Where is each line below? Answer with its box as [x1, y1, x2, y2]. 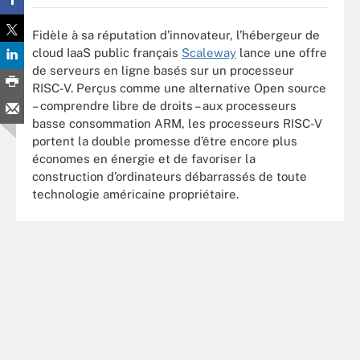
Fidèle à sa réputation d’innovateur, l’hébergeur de [32, 27, 320, 42]
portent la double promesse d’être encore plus [32, 133, 297, 148]
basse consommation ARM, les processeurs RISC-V [32, 116, 322, 130]
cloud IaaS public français [32, 45, 182, 59]
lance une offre [236, 45, 327, 59]
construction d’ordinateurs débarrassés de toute [32, 169, 307, 183]
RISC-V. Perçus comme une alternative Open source [32, 80, 326, 95]
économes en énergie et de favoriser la [32, 151, 256, 166]
